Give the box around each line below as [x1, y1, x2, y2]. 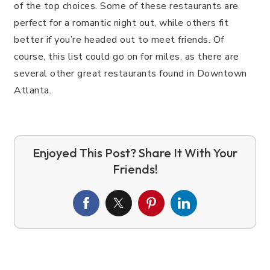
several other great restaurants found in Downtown [14, 66, 247, 80]
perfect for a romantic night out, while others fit [14, 16, 228, 30]
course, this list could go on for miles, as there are [14, 49, 239, 63]
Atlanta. [14, 83, 51, 97]
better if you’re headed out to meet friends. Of [14, 33, 224, 46]
